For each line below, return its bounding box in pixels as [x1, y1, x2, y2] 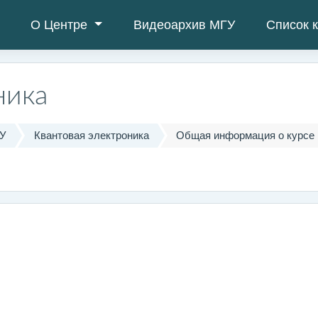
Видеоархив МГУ [133, 17, 235, 32]
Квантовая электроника [33, 129, 149, 141]
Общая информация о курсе [176, 129, 314, 141]
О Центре [31, 17, 92, 32]
